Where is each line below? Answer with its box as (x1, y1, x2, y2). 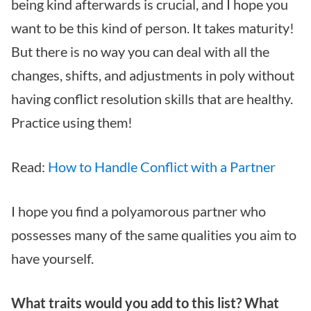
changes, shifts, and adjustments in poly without (11, 66, 294, 83)
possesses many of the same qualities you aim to (11, 226, 296, 243)
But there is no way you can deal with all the (11, 42, 269, 60)
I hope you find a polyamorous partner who (11, 202, 266, 219)
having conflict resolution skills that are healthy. (11, 90, 293, 107)
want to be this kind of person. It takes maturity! (11, 19, 294, 36)
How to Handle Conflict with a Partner (48, 158, 276, 175)
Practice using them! (11, 113, 133, 131)
